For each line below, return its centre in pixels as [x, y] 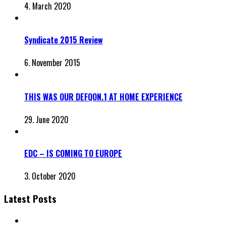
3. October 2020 [50, 176]
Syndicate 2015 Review [64, 40]
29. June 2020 [46, 119]
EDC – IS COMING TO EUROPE [73, 154]
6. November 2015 [52, 63]
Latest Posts [30, 199]
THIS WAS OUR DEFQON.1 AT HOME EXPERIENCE [103, 97]
